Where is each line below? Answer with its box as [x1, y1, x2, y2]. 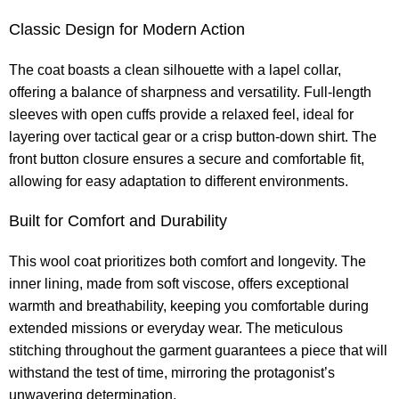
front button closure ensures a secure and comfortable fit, [9, 151, 365, 167]
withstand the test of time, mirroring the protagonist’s [9, 365, 336, 381]
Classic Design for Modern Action [9, 20, 246, 39]
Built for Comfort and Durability [9, 212, 228, 231]
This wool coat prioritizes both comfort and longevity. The [9, 254, 367, 270]
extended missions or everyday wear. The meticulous [9, 321, 344, 337]
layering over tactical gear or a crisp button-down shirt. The [9, 129, 378, 145]
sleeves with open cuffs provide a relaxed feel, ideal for [9, 107, 354, 123]
